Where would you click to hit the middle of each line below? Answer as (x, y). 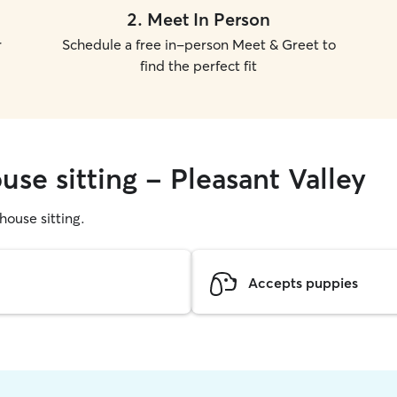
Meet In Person (209, 19)
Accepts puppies (303, 282)
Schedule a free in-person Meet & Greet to (198, 44)
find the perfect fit (198, 66)
